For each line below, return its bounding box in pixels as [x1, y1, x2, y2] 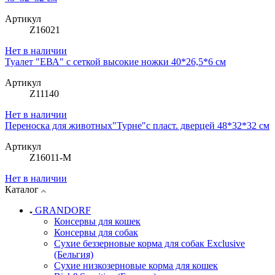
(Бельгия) [54, 249, 93, 260]
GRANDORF [35, 205, 91, 216]
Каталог [5, 184, 41, 195]
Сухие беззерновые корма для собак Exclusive [54, 238, 245, 249]
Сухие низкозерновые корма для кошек [54, 260, 218, 271]
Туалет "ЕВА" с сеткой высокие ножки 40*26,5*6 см [5, 56, 226, 68]
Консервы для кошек [54, 216, 141, 227]
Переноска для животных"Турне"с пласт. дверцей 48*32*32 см [5, 120, 269, 131]
